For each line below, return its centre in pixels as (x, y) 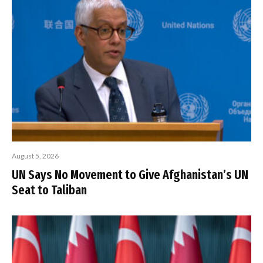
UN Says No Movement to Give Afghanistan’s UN (130, 175)
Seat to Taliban (49, 190)
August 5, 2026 (35, 156)
